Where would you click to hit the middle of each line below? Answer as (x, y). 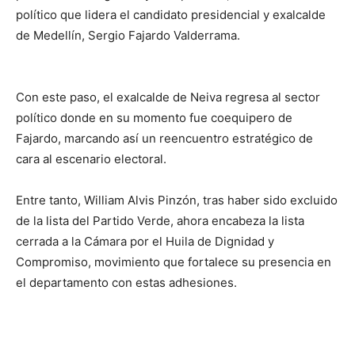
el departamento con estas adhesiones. (126, 282)
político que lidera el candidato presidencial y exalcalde (171, 14)
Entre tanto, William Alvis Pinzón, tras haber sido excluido (177, 200)
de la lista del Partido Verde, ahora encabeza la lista (160, 220)
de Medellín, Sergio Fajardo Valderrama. (128, 35)
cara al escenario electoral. (91, 158)
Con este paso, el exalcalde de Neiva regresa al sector (168, 97)
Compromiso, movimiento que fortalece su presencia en (174, 261)
